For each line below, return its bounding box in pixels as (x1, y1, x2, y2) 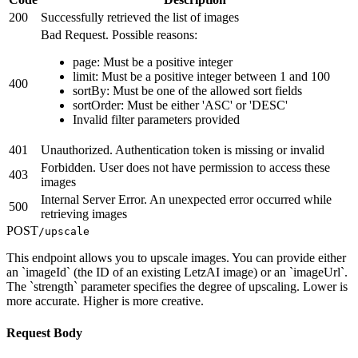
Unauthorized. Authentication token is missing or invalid (41, 143, 324, 157)
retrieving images (41, 207, 127, 221)
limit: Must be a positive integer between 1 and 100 (73, 70, 330, 84)
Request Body (6, 325, 82, 340)
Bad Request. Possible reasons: (41, 28, 197, 42)
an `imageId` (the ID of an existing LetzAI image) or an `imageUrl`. (6, 265, 348, 280)
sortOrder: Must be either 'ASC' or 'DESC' (73, 98, 288, 113)
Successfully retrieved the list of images (41, 10, 239, 25)
